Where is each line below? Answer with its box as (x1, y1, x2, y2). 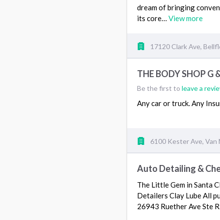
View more (168, 13, 203, 23)
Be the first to (137, 83, 182, 92)
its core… (137, 13, 168, 23)
